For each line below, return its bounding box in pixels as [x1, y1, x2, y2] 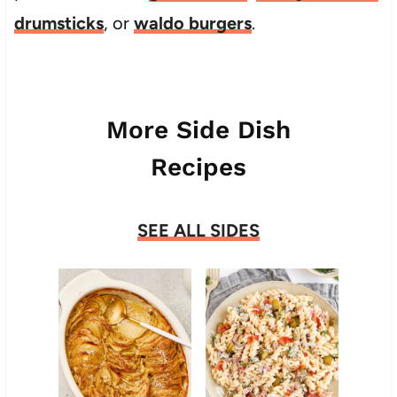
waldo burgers [133, 12, 252, 34]
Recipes [151, 152, 246, 182]
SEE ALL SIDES [137, 219, 260, 241]
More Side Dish [106, 114, 291, 144]
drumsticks [13, 12, 104, 34]
